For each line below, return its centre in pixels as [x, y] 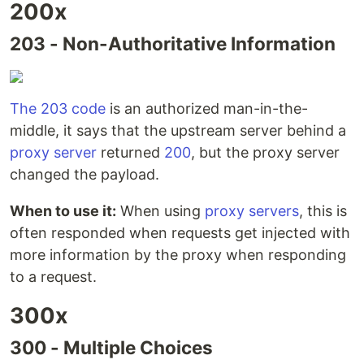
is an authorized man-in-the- [207, 109]
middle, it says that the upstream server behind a [178, 131]
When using [160, 211]
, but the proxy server [265, 153]
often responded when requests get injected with [180, 233]
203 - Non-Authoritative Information [173, 44]
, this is [323, 211]
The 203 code [58, 109]
